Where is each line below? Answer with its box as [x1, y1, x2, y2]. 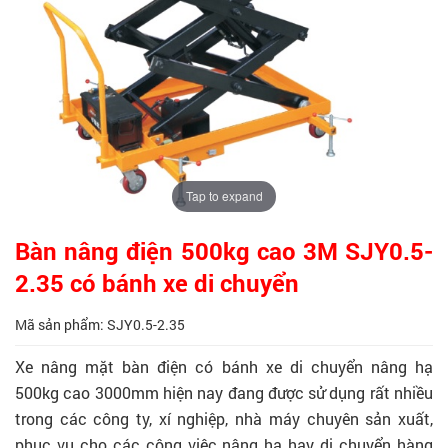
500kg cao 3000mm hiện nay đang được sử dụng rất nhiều [15, 381, 433, 403]
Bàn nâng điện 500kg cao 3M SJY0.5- [15, 234, 433, 267]
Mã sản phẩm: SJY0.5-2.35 [15, 314, 185, 334]
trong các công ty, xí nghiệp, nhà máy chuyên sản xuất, [15, 407, 433, 429]
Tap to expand [185, 187, 263, 205]
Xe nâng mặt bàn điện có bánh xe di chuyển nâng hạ [15, 355, 433, 377]
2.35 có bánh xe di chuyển [15, 266, 299, 299]
